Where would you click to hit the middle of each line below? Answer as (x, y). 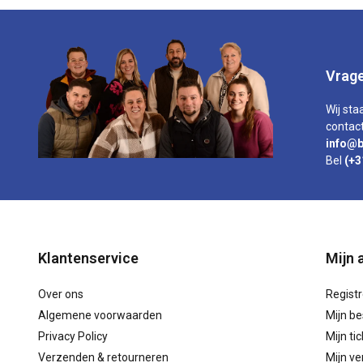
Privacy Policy (73, 336)
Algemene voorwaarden (100, 315)
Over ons (61, 294)
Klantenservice (88, 258)
